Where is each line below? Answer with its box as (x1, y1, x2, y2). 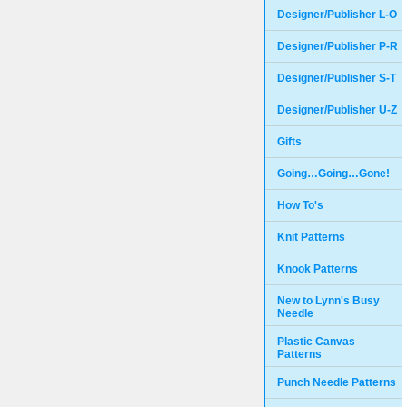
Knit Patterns (277, 231, 345, 243)
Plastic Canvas (277, 335, 355, 348)
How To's (277, 199, 323, 212)
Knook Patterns (277, 263, 358, 275)
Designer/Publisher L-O (277, 8, 397, 21)
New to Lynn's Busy (277, 294, 380, 307)
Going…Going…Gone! (277, 167, 390, 180)
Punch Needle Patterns (277, 376, 396, 389)
